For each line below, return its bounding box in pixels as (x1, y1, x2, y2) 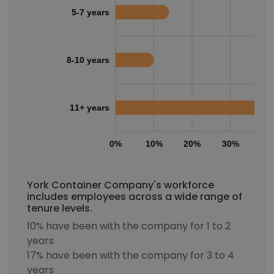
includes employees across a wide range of (27, 190, 242, 204)
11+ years (70, 103, 109, 113)
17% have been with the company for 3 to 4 (27, 248, 234, 262)
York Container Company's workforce (27, 178, 214, 192)
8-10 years (67, 55, 109, 65)
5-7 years (72, 7, 109, 17)
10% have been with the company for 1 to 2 (27, 219, 231, 233)
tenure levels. (27, 201, 92, 215)
